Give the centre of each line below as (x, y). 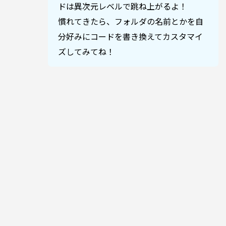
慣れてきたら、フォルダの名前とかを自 (131, 21)
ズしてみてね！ (86, 52)
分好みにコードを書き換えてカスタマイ (130, 37)
